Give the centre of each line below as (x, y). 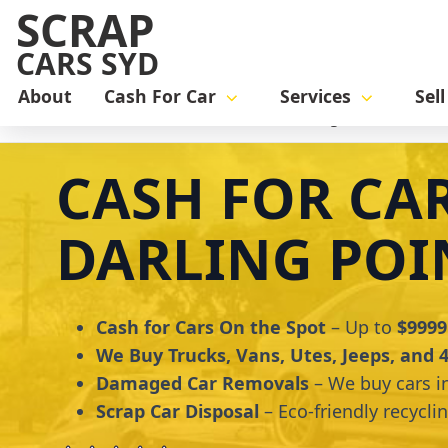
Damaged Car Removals (202, 383)
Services (315, 96)
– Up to (361, 327)
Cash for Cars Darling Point (283, 118)
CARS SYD (87, 63)
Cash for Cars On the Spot (211, 327)
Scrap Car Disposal (177, 411)
